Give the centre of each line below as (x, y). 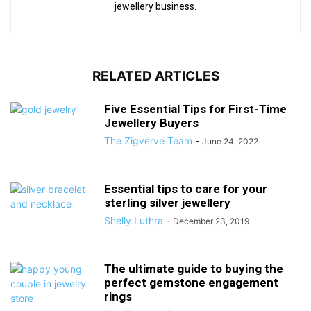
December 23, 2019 (211, 221)
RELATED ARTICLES (155, 76)
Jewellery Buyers (151, 123)
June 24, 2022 (230, 141)
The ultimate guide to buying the (194, 268)
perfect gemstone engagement (191, 282)
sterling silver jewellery (167, 202)
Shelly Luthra (134, 220)
